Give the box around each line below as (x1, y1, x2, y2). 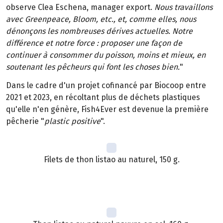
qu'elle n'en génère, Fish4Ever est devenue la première (6, 104, 209, 114)
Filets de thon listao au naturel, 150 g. (43, 154, 180, 164)
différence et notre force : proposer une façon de (6, 38, 182, 48)
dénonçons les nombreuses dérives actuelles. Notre (6, 26, 193, 36)
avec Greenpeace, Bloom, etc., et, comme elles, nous (6, 14, 196, 24)
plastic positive (44, 116, 101, 126)
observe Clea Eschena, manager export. (6, 2, 154, 12)
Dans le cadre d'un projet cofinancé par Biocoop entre (6, 80, 206, 90)
